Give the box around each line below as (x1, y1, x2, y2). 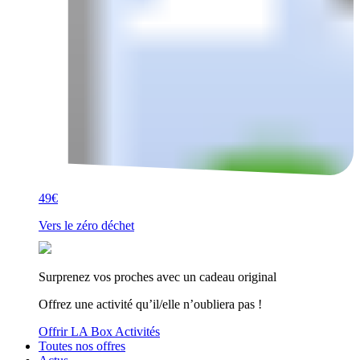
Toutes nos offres (39, 339, 125, 353)
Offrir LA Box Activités (39, 325, 160, 338)
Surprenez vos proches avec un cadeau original (39, 270, 276, 284)
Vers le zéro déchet (39, 219, 134, 232)
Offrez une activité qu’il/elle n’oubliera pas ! (39, 297, 262, 311)
